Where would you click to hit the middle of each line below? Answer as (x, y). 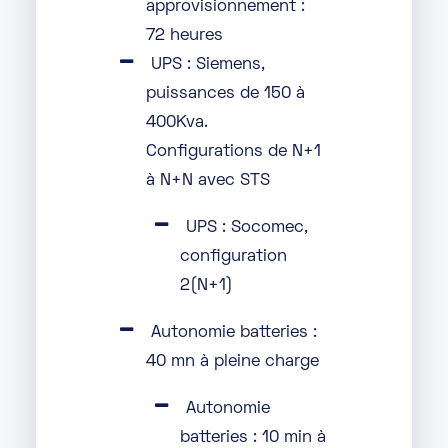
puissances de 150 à (225, 94)
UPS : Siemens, (208, 65)
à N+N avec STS (207, 181)
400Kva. (176, 123)
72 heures (184, 36)
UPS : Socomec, (246, 228)
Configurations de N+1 (233, 152)
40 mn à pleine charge (232, 362)
